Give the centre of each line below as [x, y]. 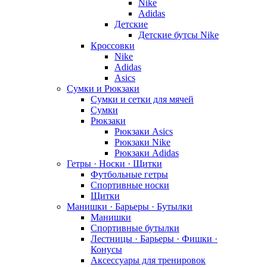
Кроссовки [113, 45]
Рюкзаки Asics [144, 131]
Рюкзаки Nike [142, 142]
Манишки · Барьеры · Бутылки [130, 206]
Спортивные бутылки [135, 228]
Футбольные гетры [129, 174]
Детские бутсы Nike [178, 35]
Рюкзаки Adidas [147, 153]
